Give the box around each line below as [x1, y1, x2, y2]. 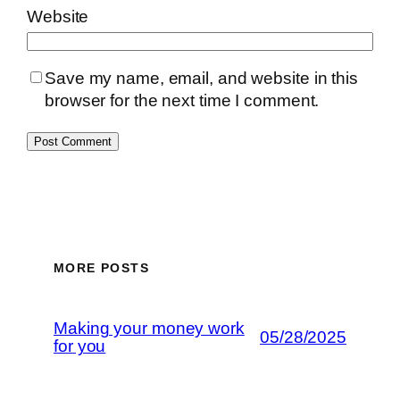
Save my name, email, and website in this [45, 69, 358, 88]
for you [54, 336, 106, 355]
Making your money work [54, 318, 245, 337]
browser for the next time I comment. [45, 91, 320, 111]
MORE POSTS [54, 260, 149, 275]
